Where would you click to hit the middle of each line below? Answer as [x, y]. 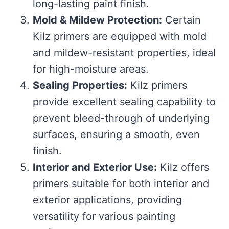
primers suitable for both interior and [121, 184]
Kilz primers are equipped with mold [120, 37]
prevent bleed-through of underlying [121, 118]
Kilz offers [183, 167]
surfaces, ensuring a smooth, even [116, 135]
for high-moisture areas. [91, 69]
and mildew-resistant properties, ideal [124, 53]
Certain [181, 20]
